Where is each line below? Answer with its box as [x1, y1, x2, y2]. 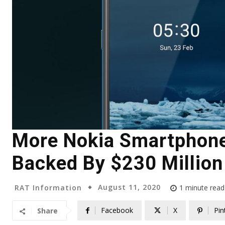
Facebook [101, 205, 133, 215]
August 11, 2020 [98, 182, 161, 192]
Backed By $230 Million [12, 152, 223, 175]
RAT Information [15, 182, 82, 192]
